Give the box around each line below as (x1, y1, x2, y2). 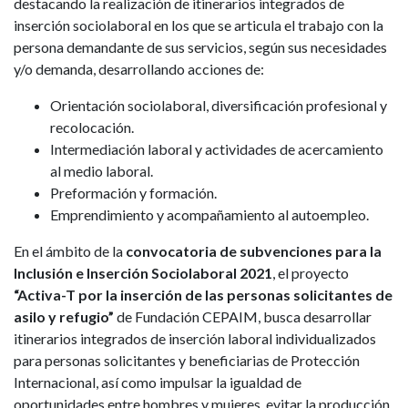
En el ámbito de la (14, 242, 126, 260)
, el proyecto (272, 264, 349, 282)
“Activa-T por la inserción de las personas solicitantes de (14, 286, 393, 304)
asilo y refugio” (14, 308, 114, 326)
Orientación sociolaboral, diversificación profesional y (50, 97, 387, 115)
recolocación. (50, 118, 134, 137)
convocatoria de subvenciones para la (126, 242, 382, 260)
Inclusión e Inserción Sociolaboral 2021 (14, 264, 272, 282)
